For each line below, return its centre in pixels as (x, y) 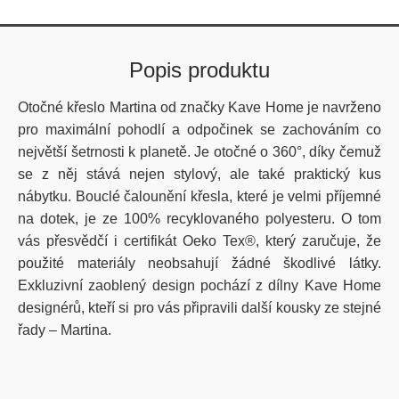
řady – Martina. (65, 330)
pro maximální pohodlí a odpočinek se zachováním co (199, 130)
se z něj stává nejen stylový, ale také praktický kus (199, 175)
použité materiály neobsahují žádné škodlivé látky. (199, 264)
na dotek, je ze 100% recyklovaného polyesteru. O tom (199, 219)
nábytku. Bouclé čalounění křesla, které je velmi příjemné (199, 197)
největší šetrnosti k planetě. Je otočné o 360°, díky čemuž (199, 152)
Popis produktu (199, 70)
